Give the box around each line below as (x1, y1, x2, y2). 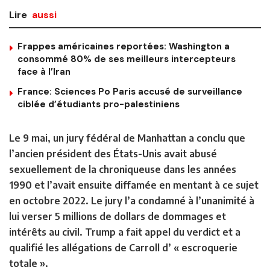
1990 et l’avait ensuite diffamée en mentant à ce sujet (9, 178, 259, 191)
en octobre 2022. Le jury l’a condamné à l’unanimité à (9, 194, 254, 207)
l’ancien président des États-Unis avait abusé (9, 147, 217, 160)
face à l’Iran (17, 65, 71, 78)
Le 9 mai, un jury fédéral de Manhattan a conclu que (9, 131, 245, 144)
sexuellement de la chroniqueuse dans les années (9, 163, 236, 175)
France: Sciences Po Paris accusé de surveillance (17, 85, 242, 98)
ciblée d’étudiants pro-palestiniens (17, 98, 180, 110)
